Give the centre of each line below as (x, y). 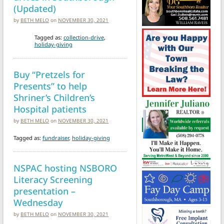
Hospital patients (50, 108)
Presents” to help (50, 85)
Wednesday (38, 202)
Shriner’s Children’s (54, 97)
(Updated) (35, 8)
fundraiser (56, 137)
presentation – (44, 190)
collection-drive (83, 37)
